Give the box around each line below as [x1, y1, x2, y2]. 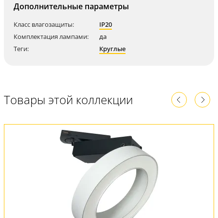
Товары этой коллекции [4, 91, 133, 108]
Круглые [99, 44, 126, 54]
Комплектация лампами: [14, 32, 89, 41]
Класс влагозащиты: [14, 20, 74, 29]
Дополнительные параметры [14, 1, 129, 12]
